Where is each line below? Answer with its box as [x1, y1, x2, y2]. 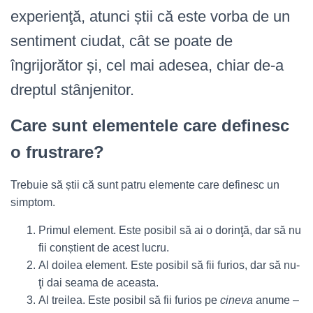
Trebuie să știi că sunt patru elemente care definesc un [10, 179, 279, 191]
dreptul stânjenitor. [10, 81, 134, 99]
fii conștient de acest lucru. [38, 242, 169, 254]
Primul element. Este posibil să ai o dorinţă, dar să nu [38, 224, 301, 236]
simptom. [10, 196, 55, 208]
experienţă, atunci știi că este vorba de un [10, 8, 290, 25]
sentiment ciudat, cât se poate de [10, 32, 233, 50]
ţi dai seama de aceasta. [38, 277, 159, 289]
